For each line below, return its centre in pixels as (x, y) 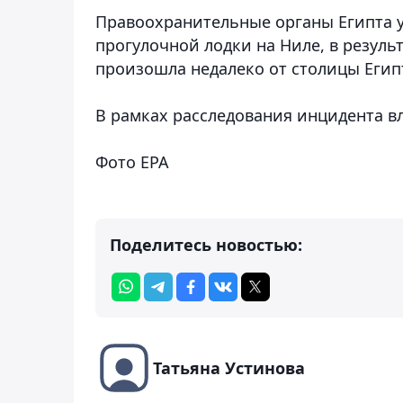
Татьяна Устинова (229, 367)
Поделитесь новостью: (206, 244)
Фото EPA (132, 161)
